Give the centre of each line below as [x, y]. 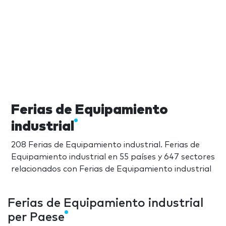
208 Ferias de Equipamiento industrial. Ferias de [105, 145]
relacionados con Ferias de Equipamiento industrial [111, 169]
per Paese [36, 217]
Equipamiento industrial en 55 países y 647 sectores [113, 157]
